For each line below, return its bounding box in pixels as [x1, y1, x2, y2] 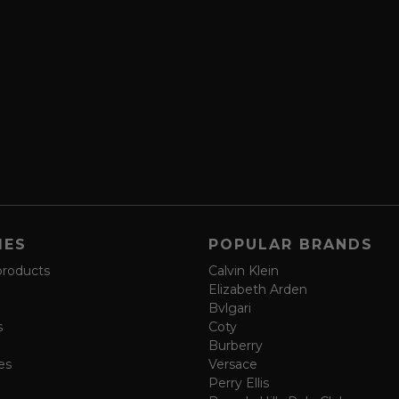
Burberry [208, 338, 264, 354]
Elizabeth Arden [208, 281, 308, 298]
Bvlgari [208, 300, 252, 317]
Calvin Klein [208, 263, 280, 280]
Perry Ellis [208, 375, 270, 392]
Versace [208, 356, 258, 373]
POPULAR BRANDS [208, 236, 374, 254]
